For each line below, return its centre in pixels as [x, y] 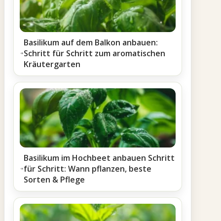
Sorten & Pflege [54, 180]
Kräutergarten [52, 64]
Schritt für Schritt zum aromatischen [95, 53]
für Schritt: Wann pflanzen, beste [87, 169]
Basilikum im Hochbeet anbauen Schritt [99, 158]
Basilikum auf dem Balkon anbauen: [91, 42]
